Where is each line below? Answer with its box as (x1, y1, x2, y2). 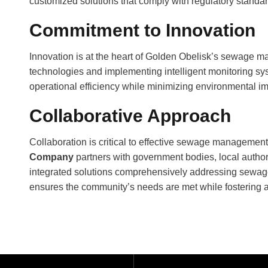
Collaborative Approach (29, 105, 231, 126)
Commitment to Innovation (29, 20, 255, 40)
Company (29, 151, 74, 162)
